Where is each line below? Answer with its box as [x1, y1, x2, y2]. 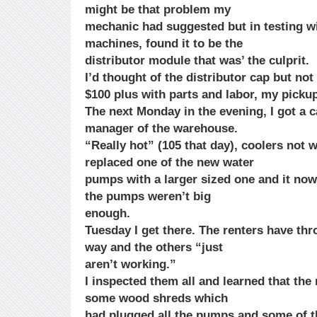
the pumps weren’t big [85, 189, 211, 204]
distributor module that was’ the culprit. [85, 53, 309, 68]
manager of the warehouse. [85, 121, 238, 136]
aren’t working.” [85, 257, 176, 272]
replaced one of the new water [85, 155, 254, 170]
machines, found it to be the [85, 36, 243, 51]
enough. [85, 206, 130, 221]
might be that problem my [85, 2, 231, 17]
